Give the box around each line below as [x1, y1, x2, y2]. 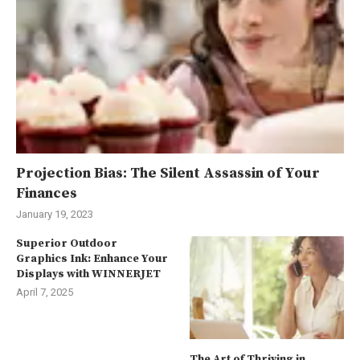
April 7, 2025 [16, 285, 73, 298]
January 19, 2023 [16, 207, 93, 220]
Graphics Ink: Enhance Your [16, 251, 168, 266]
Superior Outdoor [16, 235, 117, 251]
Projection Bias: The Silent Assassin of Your [16, 163, 320, 182]
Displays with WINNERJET [16, 266, 161, 281]
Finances [16, 183, 77, 202]
